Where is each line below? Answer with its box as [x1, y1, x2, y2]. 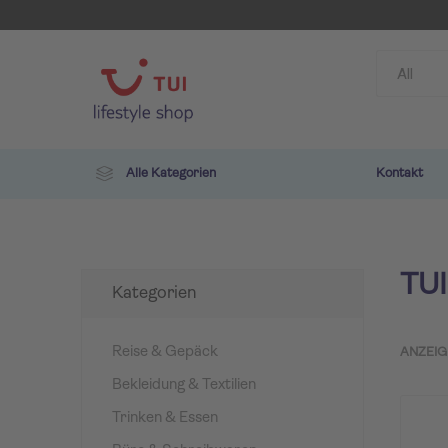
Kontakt [375, 166, 423, 180]
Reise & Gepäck [111, 344, 218, 360]
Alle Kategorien [122, 166, 216, 180]
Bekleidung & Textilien [111, 377, 256, 393]
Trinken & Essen [111, 410, 218, 426]
